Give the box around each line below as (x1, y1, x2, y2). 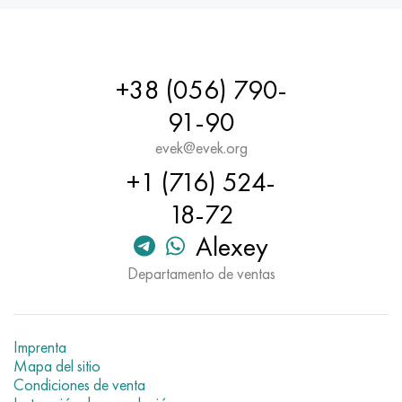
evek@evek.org (154, 137, 248, 159)
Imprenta (13, 336, 66, 358)
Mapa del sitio (13, 355, 100, 377)
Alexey (195, 230, 268, 265)
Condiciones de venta (13, 374, 145, 396)
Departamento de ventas (127, 263, 275, 284)
